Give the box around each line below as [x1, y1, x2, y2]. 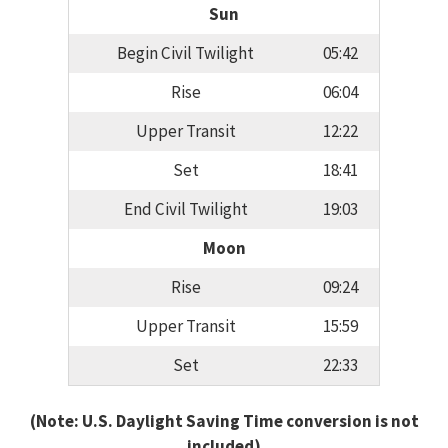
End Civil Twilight [123, 198, 248, 221]
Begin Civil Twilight [117, 42, 254, 65]
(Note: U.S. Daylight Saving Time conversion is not [29, 409, 419, 432]
